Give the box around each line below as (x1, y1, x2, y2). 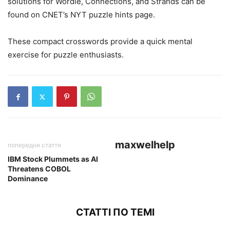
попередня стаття (8, 141, 61, 149)
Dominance (8, 174, 48, 183)
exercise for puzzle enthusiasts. (8, 50, 124, 60)
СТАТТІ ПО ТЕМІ (75, 206, 155, 218)
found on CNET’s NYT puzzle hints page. (8, 10, 155, 20)
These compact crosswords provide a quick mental (8, 36, 193, 46)
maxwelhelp (115, 139, 175, 151)
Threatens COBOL (8, 164, 71, 173)
